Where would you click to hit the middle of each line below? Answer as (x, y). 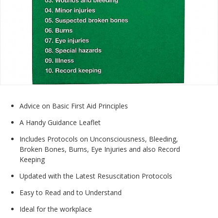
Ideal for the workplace (56, 209)
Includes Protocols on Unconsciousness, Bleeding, (99, 139)
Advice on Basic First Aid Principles (74, 106)
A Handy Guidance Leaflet (60, 122)
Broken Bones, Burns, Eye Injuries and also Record (100, 149)
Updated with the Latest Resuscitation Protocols (96, 176)
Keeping (32, 159)
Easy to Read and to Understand (71, 192)
